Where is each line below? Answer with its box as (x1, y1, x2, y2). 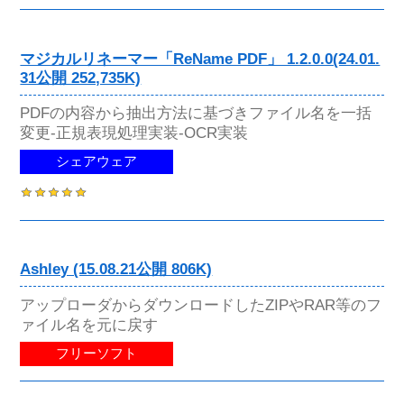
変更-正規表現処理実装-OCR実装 (20, 124, 249, 142)
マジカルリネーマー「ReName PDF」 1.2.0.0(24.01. (20, 50, 381, 69)
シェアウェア (56, 154, 138, 170)
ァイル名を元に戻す (20, 315, 159, 334)
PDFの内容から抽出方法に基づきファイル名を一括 (20, 104, 372, 123)
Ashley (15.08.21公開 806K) (20, 261, 213, 279)
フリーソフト (56, 345, 138, 361)
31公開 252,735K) (20, 69, 142, 87)
